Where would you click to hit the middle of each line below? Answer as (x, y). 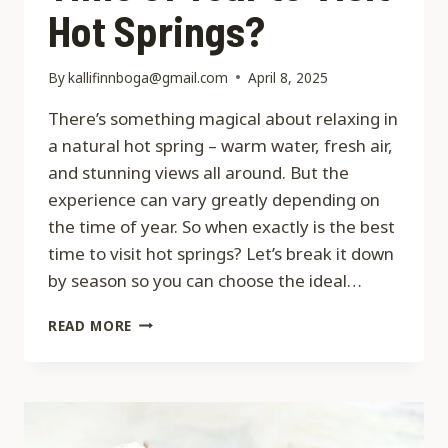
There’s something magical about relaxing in (223, 118)
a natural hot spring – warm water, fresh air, (220, 145)
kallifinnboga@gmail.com (148, 77)
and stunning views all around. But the (198, 172)
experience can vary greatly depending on (214, 199)
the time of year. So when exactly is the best (221, 226)
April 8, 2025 (288, 77)
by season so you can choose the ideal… (205, 280)
